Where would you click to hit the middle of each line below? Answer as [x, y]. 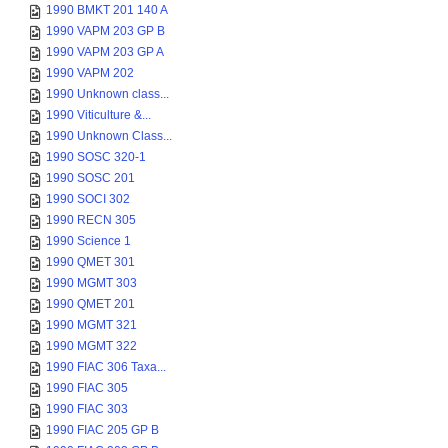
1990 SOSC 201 [90, 178]
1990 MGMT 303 [91, 283]
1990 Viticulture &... [98, 115]
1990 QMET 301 [90, 262]
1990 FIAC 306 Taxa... [106, 367]
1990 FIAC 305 [87, 388]
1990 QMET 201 [90, 304]
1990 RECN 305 [91, 220]
